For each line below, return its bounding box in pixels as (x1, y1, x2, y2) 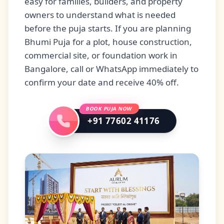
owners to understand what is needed (24, 9, 175, 21)
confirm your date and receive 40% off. (24, 76, 179, 88)
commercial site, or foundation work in (24, 49, 177, 61)
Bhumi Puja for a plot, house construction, (24, 36, 192, 48)
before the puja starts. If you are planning (24, 22, 191, 34)
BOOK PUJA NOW (85, 105, 133, 112)
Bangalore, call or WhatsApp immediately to (24, 63, 198, 75)
